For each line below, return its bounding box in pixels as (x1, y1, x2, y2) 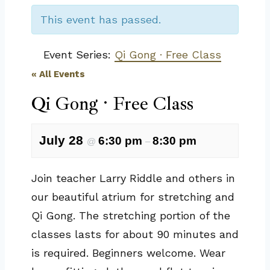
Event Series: (43, 48, 115, 61)
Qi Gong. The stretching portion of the (31, 209, 230, 222)
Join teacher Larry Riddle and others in (31, 172, 235, 184)
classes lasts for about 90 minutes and (31, 228, 239, 240)
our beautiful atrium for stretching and (31, 190, 234, 203)
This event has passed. (40, 13, 161, 26)
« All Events (31, 69, 85, 80)
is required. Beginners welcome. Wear (31, 246, 225, 259)
